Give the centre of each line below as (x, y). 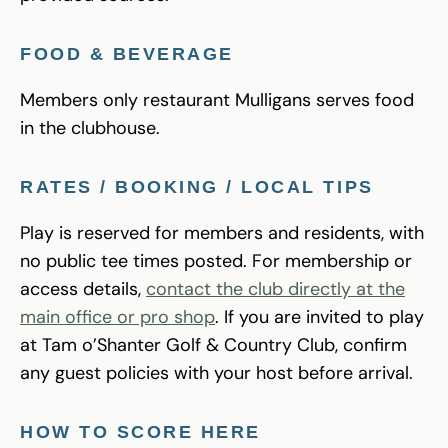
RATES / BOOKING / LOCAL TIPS (197, 186)
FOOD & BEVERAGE (127, 53)
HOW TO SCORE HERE (140, 431)
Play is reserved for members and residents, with (222, 232)
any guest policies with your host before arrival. (216, 372)
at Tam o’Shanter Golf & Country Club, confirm (213, 344)
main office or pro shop (117, 316)
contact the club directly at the (275, 288)
